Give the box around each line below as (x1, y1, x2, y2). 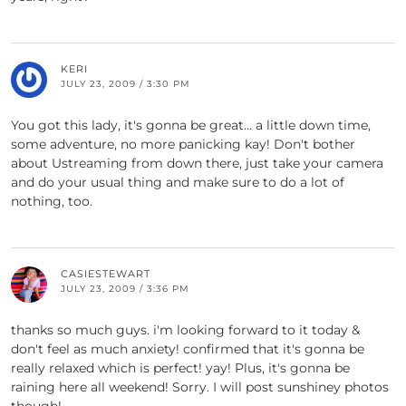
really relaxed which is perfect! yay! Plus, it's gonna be (11, 360, 350, 377)
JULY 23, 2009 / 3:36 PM (61, 283, 189, 295)
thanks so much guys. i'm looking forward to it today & (11, 322, 360, 339)
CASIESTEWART (61, 267, 150, 281)
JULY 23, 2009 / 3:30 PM (61, 78, 190, 91)
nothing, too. (11, 193, 92, 210)
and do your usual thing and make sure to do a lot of (11, 174, 344, 191)
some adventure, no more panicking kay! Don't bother (11, 136, 355, 153)
